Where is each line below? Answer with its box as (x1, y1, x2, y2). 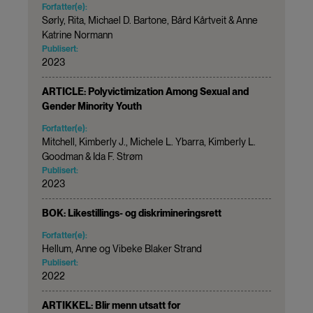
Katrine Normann (42, 29, 112, 41)
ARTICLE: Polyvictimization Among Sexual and (42, 85, 249, 97)
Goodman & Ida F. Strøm (42, 150, 143, 162)
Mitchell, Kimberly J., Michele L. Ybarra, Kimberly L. (42, 136, 256, 147)
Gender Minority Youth (42, 100, 142, 112)
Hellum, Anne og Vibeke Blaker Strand (42, 242, 202, 254)
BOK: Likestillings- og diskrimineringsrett (42, 207, 221, 219)
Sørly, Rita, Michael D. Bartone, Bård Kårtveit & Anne (42, 14, 258, 26)
